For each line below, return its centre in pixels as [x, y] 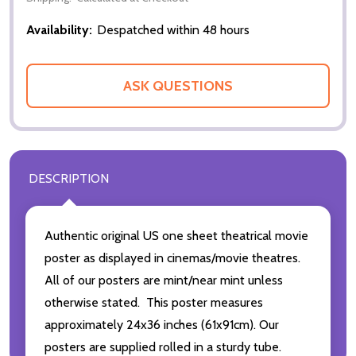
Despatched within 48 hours [173, 29]
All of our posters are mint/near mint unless [164, 280]
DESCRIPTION [69, 178]
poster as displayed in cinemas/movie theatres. [174, 257]
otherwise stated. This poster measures [154, 302]
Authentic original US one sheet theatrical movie [176, 235]
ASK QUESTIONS [178, 85]
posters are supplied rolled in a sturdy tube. [163, 346]
